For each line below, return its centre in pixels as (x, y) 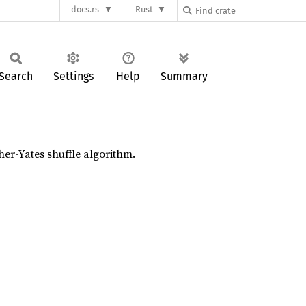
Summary (184, 76)
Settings (73, 76)
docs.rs (85, 10)
